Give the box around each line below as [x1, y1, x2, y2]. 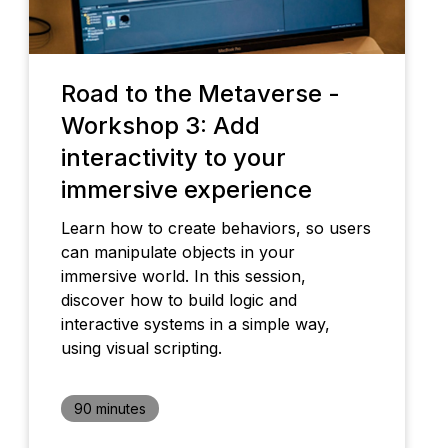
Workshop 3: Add [60, 111, 260, 141]
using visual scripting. [60, 338, 222, 359]
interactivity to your [60, 143, 286, 173]
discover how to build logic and [60, 290, 297, 311]
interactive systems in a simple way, [60, 314, 330, 335]
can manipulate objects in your [60, 242, 295, 263]
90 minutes [73, 400, 146, 418]
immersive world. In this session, [60, 266, 306, 287]
